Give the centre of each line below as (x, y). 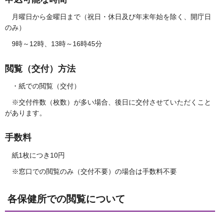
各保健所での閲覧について (66, 199)
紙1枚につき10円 (38, 155)
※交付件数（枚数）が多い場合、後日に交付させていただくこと (108, 102)
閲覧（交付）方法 (40, 69)
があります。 (26, 113)
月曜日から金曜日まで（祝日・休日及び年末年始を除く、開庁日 (108, 17)
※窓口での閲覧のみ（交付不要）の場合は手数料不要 (94, 171)
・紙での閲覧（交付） (43, 86)
